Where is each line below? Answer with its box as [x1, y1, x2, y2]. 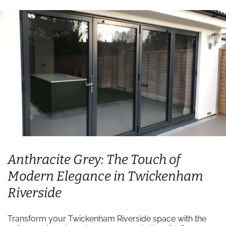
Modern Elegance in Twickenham [8, 168, 203, 184]
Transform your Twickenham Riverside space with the [8, 214, 206, 223]
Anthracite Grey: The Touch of [8, 152, 180, 167]
